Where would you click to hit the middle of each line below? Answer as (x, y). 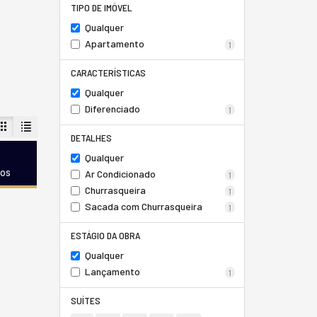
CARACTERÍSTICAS (108, 73)
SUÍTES (85, 300)
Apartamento (114, 44)
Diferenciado (112, 109)
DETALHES (91, 138)
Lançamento (112, 271)
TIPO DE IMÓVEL (101, 7)
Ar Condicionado (120, 174)
